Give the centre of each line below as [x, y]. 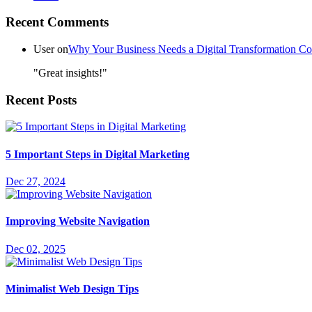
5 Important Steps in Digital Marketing [97, 154]
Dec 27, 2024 [36, 181]
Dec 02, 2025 [36, 249]
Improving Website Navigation [78, 221]
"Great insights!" [70, 73]
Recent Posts [41, 100]
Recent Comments [57, 22]
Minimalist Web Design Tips [72, 288]
